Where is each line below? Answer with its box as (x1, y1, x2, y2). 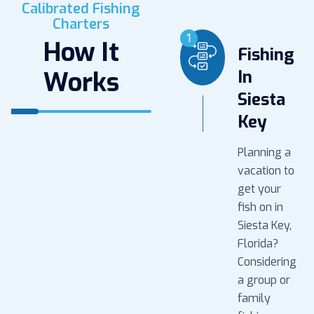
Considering (238, 254, 296, 269)
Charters (53, 14, 110, 34)
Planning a (238, 144, 291, 160)
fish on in (238, 199, 283, 214)
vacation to (238, 163, 294, 178)
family (238, 290, 271, 306)
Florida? (238, 235, 278, 251)
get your (238, 181, 281, 196)
